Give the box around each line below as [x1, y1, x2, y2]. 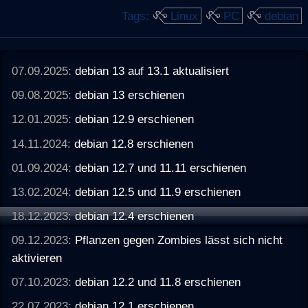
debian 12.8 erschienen [74, 136, 194, 151]
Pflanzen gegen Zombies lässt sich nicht [75, 233, 283, 247]
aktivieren [12, 251, 63, 265]
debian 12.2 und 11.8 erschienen [75, 275, 241, 289]
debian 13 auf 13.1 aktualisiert [75, 64, 230, 78]
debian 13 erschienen [75, 88, 185, 102]
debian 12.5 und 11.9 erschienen [75, 184, 241, 199]
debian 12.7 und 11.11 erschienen [75, 160, 247, 175]
